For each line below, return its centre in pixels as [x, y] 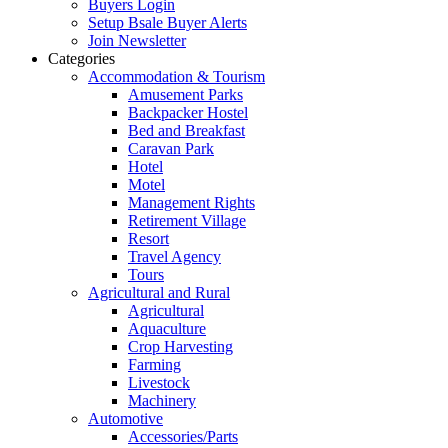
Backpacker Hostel [188, 113]
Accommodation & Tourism [176, 77]
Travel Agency [174, 257]
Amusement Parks [185, 95]
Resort [148, 239]
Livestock [159, 383]
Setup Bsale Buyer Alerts [167, 23]
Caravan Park [171, 149]
